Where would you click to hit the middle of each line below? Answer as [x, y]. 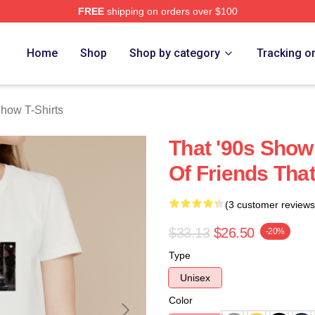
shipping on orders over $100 [171, 11]
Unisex [195, 278]
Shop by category [175, 53]
